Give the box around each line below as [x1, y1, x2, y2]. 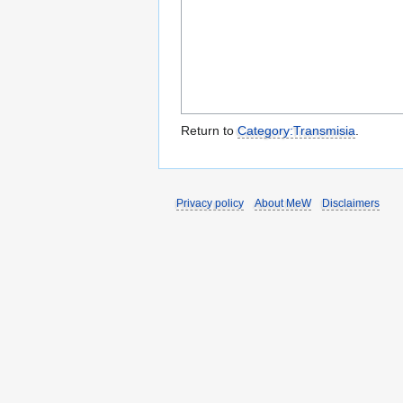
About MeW [255, 197, 311, 210]
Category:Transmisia [237, 123, 355, 139]
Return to [181, 123, 237, 139]
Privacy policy [176, 197, 244, 210]
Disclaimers [322, 197, 380, 210]
